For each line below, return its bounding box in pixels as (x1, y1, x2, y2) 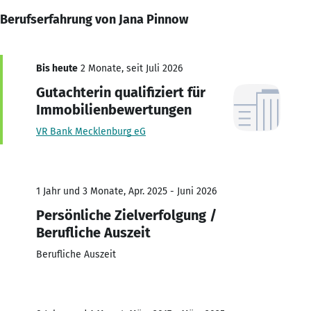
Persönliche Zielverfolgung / (36, 206, 217, 224)
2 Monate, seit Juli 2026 (78, 62, 183, 74)
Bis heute (36, 62, 78, 74)
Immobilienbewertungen (36, 101, 192, 118)
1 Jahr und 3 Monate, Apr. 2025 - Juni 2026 (36, 185, 217, 197)
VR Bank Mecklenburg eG (36, 125, 146, 137)
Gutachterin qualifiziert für (36, 83, 205, 101)
